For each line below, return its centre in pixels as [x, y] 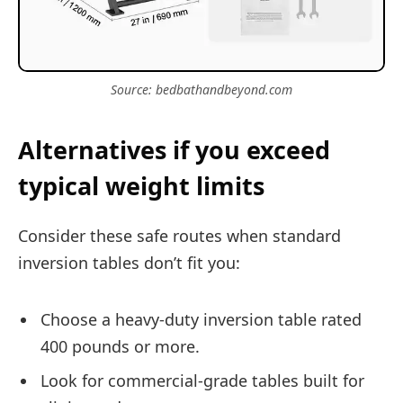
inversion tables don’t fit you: [129, 263]
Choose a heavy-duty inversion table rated [201, 319]
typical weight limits [141, 186]
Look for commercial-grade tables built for [202, 380]
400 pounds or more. [120, 346]
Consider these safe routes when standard [179, 236]
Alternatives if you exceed [174, 150]
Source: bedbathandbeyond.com [201, 89]
